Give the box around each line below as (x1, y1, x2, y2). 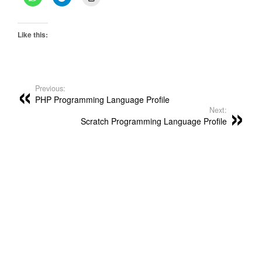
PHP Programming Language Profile (35, 94, 170, 106)
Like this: (18, 29, 48, 40)
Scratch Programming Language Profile (81, 115, 227, 127)
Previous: (35, 83, 65, 94)
